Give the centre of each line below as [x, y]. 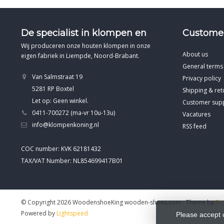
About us [195, 54]
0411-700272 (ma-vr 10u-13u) [73, 112]
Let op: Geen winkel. [60, 100]
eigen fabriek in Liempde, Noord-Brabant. [80, 55]
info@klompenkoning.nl [65, 124]
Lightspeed [72, 213]
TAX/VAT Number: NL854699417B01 [72, 160]
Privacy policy [201, 78]
